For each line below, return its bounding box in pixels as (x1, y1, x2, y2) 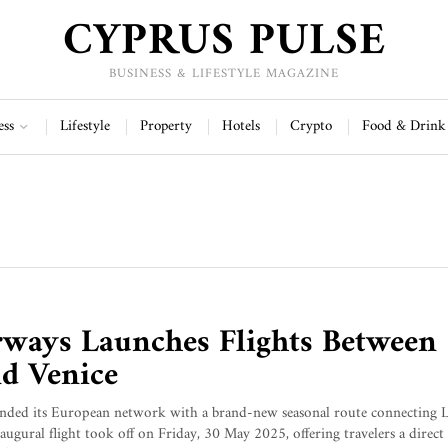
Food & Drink (361, 113, 446, 140)
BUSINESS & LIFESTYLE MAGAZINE (109, 63, 339, 85)
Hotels (221, 113, 260, 140)
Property (139, 113, 192, 140)
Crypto (289, 113, 332, 140)
